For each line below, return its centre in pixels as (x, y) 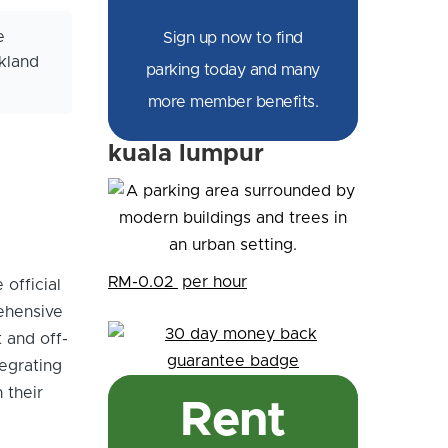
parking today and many (232, 70)
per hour (214, 282)
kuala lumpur (185, 154)
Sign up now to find (233, 38)
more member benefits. (233, 102)
